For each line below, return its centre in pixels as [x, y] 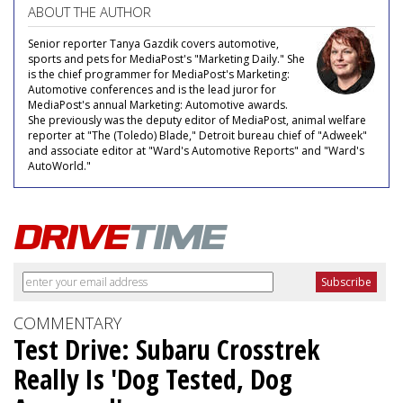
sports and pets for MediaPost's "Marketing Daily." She [166, 58]
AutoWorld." [59, 166]
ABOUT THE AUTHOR [90, 11]
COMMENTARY [67, 322]
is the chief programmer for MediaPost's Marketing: [159, 74]
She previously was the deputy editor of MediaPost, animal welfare [197, 120]
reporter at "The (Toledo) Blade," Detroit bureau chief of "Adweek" [197, 135]
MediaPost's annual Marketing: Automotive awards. [158, 104]
